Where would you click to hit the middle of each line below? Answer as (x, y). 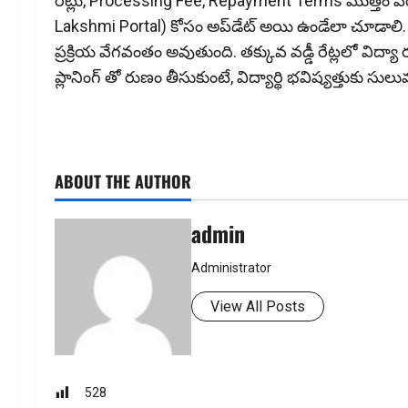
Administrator (231, 268)
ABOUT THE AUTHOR (123, 182)
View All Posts (258, 307)
